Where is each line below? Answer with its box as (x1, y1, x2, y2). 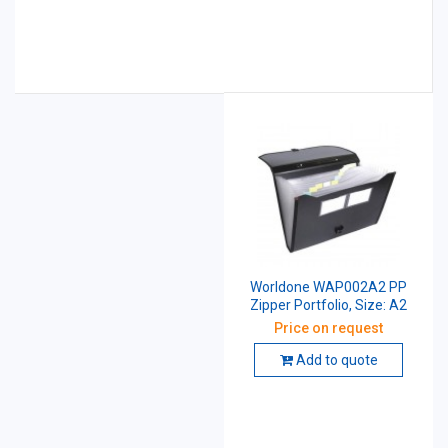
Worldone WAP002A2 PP (250, 278, 407, 295)
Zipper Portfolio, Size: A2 (250, 296, 407, 313)
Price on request (274, 319, 383, 336)
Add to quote (292, 351, 378, 368)
